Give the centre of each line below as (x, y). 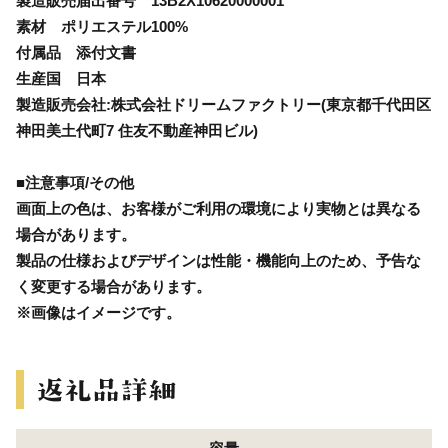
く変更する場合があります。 (113, 286)
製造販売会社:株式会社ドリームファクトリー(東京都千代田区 (223, 104)
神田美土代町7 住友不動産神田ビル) (137, 130)
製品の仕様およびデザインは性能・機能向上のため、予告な (218, 260)
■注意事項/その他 (75, 182)
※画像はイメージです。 (98, 312)
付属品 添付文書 (76, 52)
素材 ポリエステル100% (102, 26)
